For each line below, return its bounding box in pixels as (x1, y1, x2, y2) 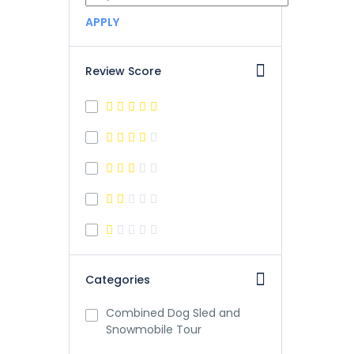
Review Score (85, 63, 161, 79)
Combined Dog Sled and (106, 305, 240, 321)
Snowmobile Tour (106, 322, 201, 337)
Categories (85, 272, 150, 288)
